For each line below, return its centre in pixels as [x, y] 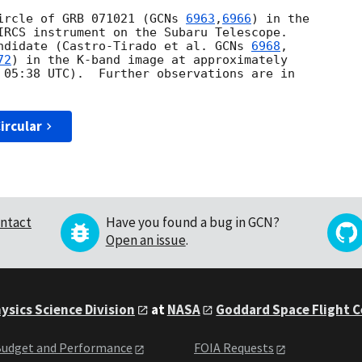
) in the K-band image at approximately [149, 60]
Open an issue [145, 240]
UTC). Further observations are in [168, 74]
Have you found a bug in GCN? [192, 223]
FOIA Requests [234, 348]
